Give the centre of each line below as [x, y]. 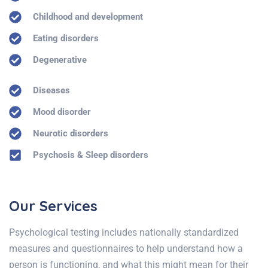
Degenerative [60, 60]
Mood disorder [62, 112]
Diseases [52, 91]
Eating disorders [66, 39]
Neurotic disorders [71, 134]
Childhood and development [88, 17]
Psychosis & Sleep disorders [91, 155]
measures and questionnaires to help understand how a [126, 249]
